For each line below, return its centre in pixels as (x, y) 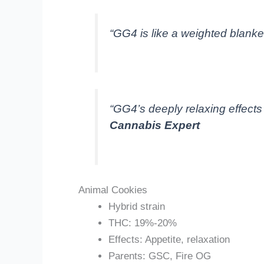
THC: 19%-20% (143, 223)
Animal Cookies (113, 190)
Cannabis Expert (155, 126)
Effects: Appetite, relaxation (169, 240)
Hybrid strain (137, 207)
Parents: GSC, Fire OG (160, 256)
